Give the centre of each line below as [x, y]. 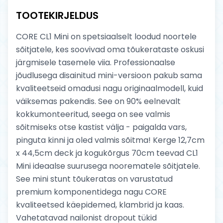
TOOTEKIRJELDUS [57, 15]
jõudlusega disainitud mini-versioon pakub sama [109, 75]
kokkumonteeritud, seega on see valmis [93, 114]
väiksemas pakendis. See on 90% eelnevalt [98, 101]
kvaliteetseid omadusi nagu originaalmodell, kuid [110, 88]
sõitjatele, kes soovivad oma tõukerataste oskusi [110, 50]
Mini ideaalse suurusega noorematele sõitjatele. [108, 166]
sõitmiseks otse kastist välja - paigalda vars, [101, 127]
